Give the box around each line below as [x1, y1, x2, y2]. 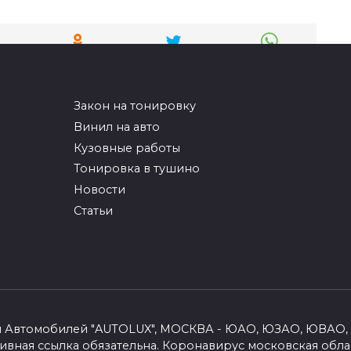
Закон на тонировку [73, 99, 196, 114]
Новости [73, 183, 125, 197]
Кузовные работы [73, 140, 180, 155]
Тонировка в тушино [73, 161, 200, 176]
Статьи [73, 203, 113, 218]
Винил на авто [73, 119, 160, 134]
